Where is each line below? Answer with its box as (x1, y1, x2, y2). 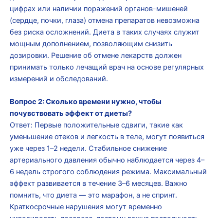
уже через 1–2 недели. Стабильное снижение (10, 144, 167, 153)
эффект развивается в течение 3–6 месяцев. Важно (10, 179, 187, 188)
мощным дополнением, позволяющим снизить (10, 39, 172, 48)
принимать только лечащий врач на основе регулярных (10, 62, 204, 72)
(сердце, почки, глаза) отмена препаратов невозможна (10, 16, 200, 25)
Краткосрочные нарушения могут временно (10, 202, 162, 212)
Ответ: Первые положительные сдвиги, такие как (10, 121, 183, 130)
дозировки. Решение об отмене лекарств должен (10, 51, 182, 60)
